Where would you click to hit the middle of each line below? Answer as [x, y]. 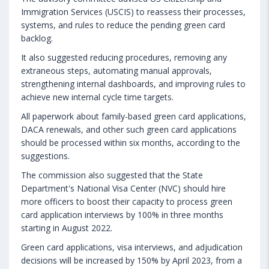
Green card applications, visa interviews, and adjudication [132, 247]
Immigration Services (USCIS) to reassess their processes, [133, 12]
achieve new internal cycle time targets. [97, 97]
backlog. [37, 38]
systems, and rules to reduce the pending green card [123, 25]
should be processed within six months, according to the [131, 143]
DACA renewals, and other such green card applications [129, 130]
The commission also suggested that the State [112, 175]
